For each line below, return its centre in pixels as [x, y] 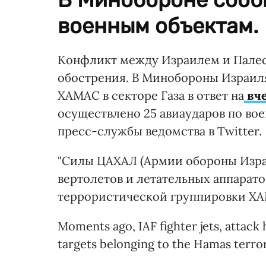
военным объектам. [158, 26]
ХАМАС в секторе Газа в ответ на [151, 95]
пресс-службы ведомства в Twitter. [160, 131]
